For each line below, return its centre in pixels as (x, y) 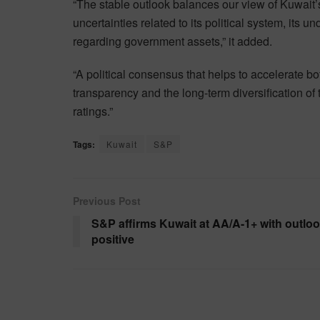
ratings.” (93, 111)
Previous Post (107, 200)
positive (113, 239)
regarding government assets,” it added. (172, 41)
